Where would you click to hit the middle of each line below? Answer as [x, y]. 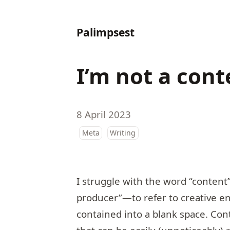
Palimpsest [106, 32]
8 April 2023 [104, 114]
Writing [123, 132]
